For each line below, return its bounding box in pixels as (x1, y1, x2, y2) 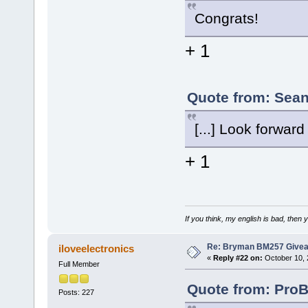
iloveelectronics (58, 243, 135, 255)
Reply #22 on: (212, 254, 263, 263)
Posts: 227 (58, 287, 94, 296)
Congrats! (194, 10, 258, 26)
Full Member (58, 260, 100, 269)
